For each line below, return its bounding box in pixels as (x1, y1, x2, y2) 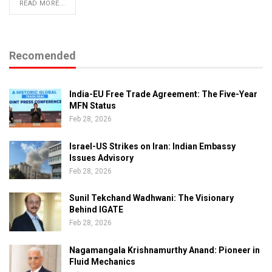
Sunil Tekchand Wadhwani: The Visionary (69, 193, 234, 203)
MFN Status (69, 101, 116, 111)
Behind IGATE (69, 205, 123, 215)
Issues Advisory (69, 152, 134, 163)
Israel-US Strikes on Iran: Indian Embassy (69, 141, 236, 151)
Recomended (9, 49, 76, 63)
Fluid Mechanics (69, 257, 135, 267)
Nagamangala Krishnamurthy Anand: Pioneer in (69, 245, 260, 256)
